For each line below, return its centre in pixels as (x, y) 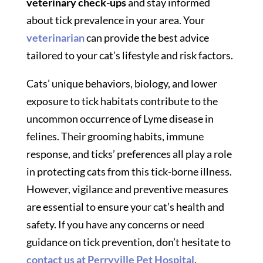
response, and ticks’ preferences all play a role (129, 154)
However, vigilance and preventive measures (127, 189)
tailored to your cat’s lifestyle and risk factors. (129, 55)
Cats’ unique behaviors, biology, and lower (122, 84)
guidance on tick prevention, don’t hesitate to (128, 242)
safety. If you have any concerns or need (115, 225)
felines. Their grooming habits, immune (115, 136)
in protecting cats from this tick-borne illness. (129, 172)
